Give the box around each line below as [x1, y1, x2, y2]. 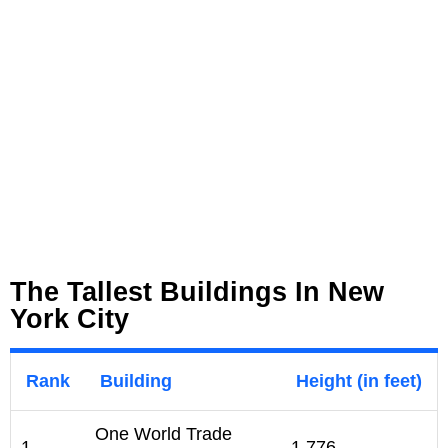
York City [10, 304, 129, 335]
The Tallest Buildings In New [10, 277, 384, 308]
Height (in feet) [296, 371, 422, 392]
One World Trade [95, 424, 232, 445]
